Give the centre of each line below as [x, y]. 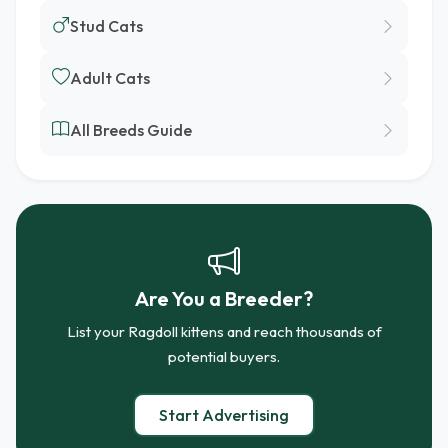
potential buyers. [224, 356]
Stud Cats [106, 25]
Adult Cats [110, 77]
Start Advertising [224, 415]
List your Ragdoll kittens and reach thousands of [224, 331]
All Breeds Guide [131, 129]
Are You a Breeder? [224, 298]
